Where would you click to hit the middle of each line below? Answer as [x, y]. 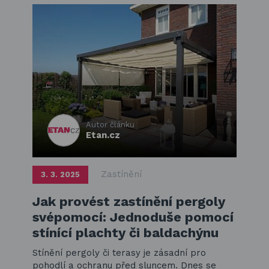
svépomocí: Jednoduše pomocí [133, 217]
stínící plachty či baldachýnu [125, 233]
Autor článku [110, 125]
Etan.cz [103, 135]
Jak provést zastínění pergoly [129, 202]
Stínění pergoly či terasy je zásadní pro [119, 253]
